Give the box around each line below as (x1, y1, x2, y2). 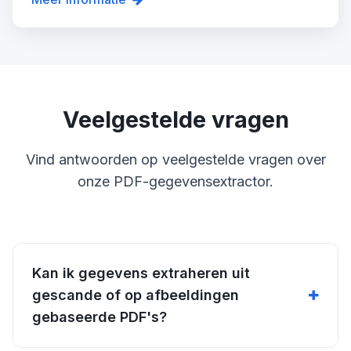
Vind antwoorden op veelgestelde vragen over (25, 150, 326, 168)
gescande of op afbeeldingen (32, 286, 239, 303)
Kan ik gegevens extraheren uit (32, 264, 250, 281)
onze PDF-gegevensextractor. (78, 172, 273, 190)
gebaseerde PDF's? (32, 308, 167, 325)
